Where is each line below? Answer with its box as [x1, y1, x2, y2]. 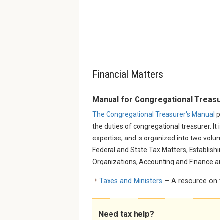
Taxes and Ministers [99, 177, 162, 186]
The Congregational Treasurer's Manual [92, 110, 216, 119]
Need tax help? [98, 209, 154, 219]
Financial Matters [92, 68, 163, 81]
